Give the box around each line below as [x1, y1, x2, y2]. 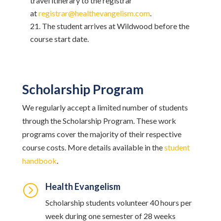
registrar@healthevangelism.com [38, 8, 150, 18]
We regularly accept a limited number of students [22, 103, 188, 112]
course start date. [30, 34, 89, 43]
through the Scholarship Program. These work [22, 116, 176, 125]
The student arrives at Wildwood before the [41, 21, 189, 31]
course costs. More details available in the [22, 143, 164, 152]
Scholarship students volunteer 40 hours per [45, 198, 192, 207]
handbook [22, 156, 57, 165]
